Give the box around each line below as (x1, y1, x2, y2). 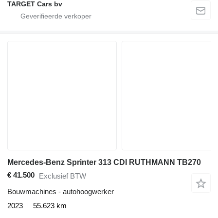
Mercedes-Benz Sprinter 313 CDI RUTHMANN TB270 (7, 158, 201, 166)
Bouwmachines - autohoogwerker (7, 187, 114, 196)
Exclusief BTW (39, 171, 86, 180)
